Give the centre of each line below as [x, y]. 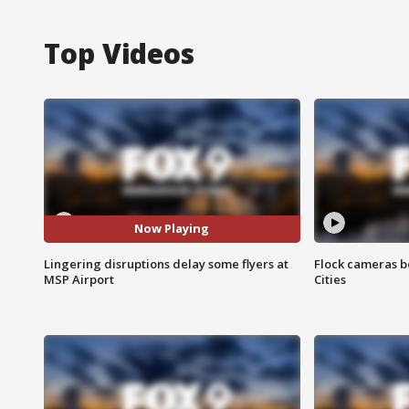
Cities [330, 279]
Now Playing [172, 229]
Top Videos [119, 53]
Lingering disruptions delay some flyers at [166, 263]
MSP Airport [79, 279]
